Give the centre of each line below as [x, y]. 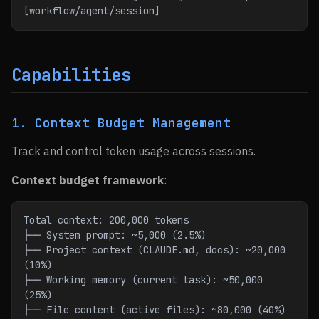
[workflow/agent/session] [92, 11]
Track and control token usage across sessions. [134, 151]
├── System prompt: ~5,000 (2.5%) [115, 235]
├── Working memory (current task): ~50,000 [143, 280]
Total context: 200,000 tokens [106, 220]
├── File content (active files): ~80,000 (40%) [155, 310]
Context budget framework [88, 180]
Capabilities [71, 75]
